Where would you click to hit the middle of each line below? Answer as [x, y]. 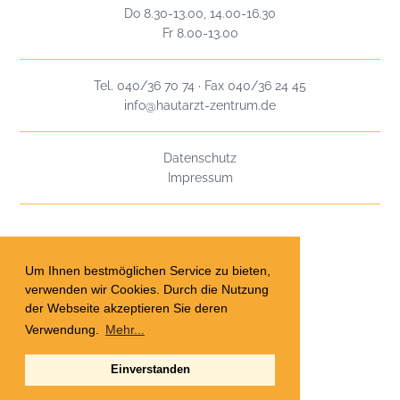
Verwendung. [64, 330]
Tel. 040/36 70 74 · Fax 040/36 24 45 [200, 85]
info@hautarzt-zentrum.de [200, 105]
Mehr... [125, 330]
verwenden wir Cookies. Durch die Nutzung [147, 290]
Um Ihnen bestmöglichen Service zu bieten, [148, 271]
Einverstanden [150, 369]
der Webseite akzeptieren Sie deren [126, 308]
